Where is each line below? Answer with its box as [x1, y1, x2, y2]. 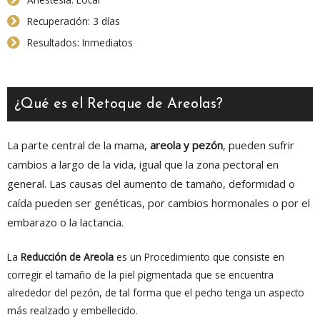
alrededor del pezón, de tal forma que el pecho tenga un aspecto [7, 285, 304, 299]
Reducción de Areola [21, 249, 114, 264]
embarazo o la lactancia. [7, 214, 124, 229]
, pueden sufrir [223, 137, 294, 152]
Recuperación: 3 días [26, 14, 120, 28]
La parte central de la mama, [7, 137, 150, 152]
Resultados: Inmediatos [26, 35, 133, 49]
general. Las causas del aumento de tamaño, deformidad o [7, 176, 295, 191]
